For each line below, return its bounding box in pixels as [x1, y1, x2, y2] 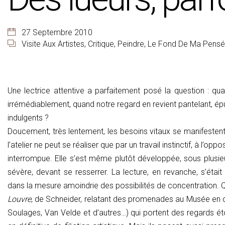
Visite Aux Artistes [21, 39, 84, 49]
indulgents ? [8, 113, 49, 123]
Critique [87, 39, 114, 49]
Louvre [8, 194, 31, 204]
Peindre [117, 39, 144, 49]
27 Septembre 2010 [21, 27, 92, 37]
